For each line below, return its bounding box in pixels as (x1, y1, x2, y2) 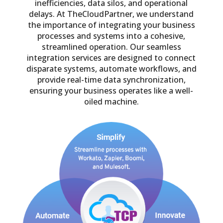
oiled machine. (84, 96, 139, 108)
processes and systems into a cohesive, (37, 30, 186, 42)
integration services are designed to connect (27, 52, 196, 64)
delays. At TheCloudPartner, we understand (29, 8, 194, 20)
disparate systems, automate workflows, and (26, 63, 197, 75)
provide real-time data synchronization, (37, 74, 186, 86)
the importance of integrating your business (27, 19, 195, 31)
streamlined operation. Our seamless (41, 41, 181, 53)
